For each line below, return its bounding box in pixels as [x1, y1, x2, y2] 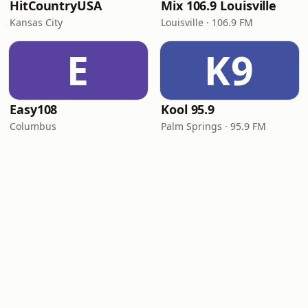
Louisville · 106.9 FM [161, 16, 253, 29]
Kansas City [10, 16, 63, 29]
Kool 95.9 [161, 101, 215, 118]
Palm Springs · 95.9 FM [161, 120, 266, 133]
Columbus [10, 120, 56, 133]
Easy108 [10, 101, 58, 118]
